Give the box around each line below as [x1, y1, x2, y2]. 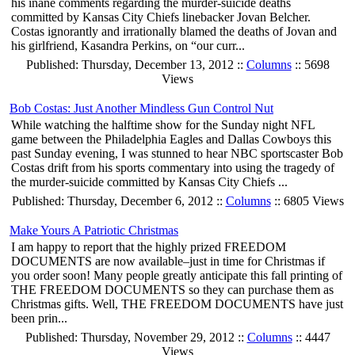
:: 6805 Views [270, 194, 344, 208]
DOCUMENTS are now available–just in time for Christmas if [11, 254, 325, 269]
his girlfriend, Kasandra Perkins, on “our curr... [11, 39, 245, 53]
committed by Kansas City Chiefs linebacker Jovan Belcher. [11, 10, 311, 25]
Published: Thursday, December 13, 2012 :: [25, 58, 246, 72]
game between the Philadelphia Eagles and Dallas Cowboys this [11, 132, 331, 147]
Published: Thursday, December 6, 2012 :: [11, 194, 226, 208]
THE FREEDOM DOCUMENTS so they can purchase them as [11, 283, 334, 297]
